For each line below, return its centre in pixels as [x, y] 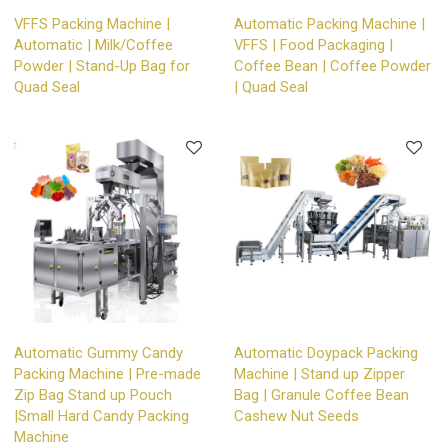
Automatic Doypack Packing [326, 352]
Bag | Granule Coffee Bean [321, 394]
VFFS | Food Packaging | [313, 45]
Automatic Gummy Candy [99, 352]
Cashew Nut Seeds [296, 415]
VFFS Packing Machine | [92, 24]
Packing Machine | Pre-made [108, 373]
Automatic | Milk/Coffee [94, 45]
